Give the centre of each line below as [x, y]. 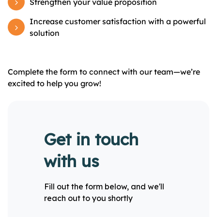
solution [45, 33]
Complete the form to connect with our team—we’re [104, 72]
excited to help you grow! [54, 83]
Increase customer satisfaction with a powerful [118, 21]
